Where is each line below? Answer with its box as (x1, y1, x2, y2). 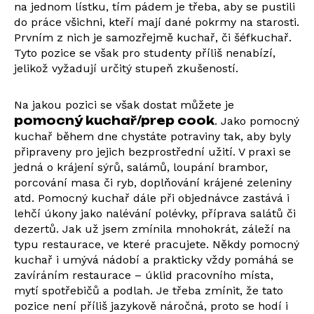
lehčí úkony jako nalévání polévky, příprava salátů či (14, 207, 296, 220)
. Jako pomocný (214, 114, 299, 128)
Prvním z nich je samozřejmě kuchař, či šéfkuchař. (14, 31, 292, 44)
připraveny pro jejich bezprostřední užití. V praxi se (14, 145, 291, 158)
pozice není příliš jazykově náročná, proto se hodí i (14, 299, 288, 313)
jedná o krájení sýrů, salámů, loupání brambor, (14, 161, 268, 174)
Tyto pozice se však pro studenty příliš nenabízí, (14, 46, 275, 60)
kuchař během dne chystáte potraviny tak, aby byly (14, 130, 291, 143)
